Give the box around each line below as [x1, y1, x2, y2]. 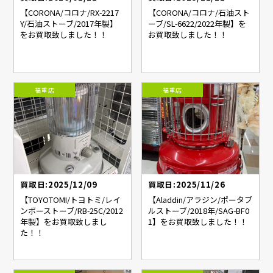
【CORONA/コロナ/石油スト [148, 7, 250, 19]
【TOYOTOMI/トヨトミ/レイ [20, 194, 121, 206]
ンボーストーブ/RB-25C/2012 [20, 205, 124, 217]
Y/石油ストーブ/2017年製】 [20, 18, 118, 30]
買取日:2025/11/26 [148, 179, 225, 191]
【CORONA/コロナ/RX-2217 [20, 7, 119, 19]
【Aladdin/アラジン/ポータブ [148, 194, 253, 206]
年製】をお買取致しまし [20, 216, 108, 228]
